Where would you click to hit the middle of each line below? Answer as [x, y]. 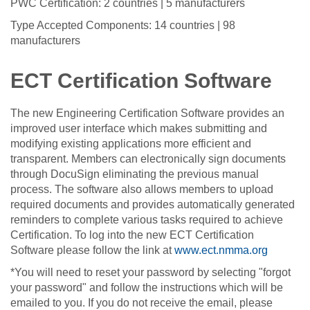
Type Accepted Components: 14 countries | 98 [123, 25]
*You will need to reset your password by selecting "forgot [151, 272]
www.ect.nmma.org [221, 250]
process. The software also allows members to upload [142, 189]
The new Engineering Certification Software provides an [147, 113]
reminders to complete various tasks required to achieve [147, 219]
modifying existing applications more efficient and [131, 143]
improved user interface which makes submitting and [139, 128]
